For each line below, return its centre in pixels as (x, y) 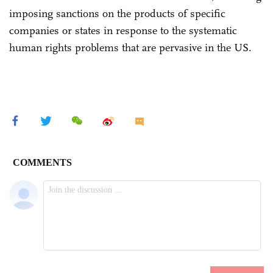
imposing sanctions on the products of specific (117, 13)
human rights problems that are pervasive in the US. (132, 47)
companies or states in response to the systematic (123, 30)
